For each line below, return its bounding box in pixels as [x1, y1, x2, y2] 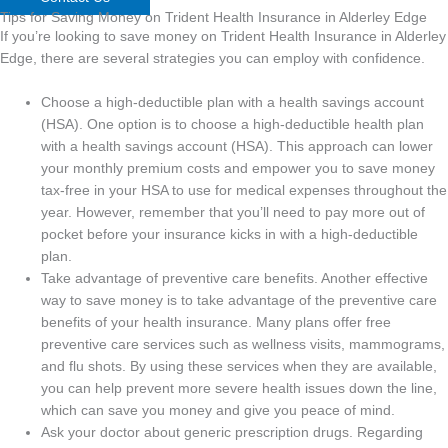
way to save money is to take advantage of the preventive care [41, 292, 438, 308]
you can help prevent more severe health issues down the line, [41, 380, 438, 396]
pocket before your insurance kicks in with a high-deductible [41, 226, 419, 242]
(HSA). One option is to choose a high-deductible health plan [41, 116, 425, 132]
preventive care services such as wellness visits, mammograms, [41, 336, 446, 352]
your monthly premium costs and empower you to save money [41, 160, 436, 176]
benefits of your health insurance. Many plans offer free [41, 314, 392, 330]
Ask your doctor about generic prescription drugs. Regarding [41, 424, 424, 440]
